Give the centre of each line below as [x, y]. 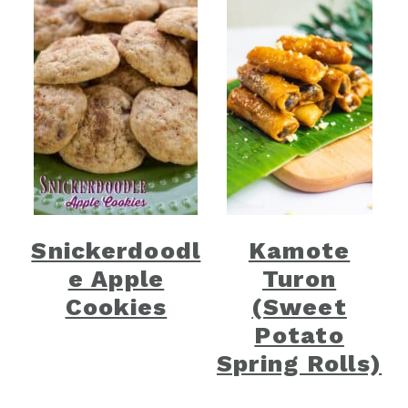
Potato [299, 335]
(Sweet [299, 307]
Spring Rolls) [299, 363]
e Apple [116, 279]
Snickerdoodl [116, 250]
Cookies [116, 307]
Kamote [299, 250]
